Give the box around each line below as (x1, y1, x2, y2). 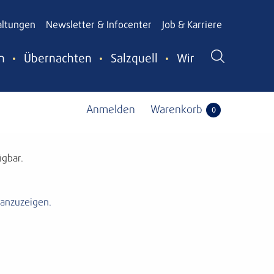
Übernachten (24, 53, 92, 65)
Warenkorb (150, 105, 202, 116)
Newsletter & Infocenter (46, 20, 152, 30)
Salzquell (111, 53, 158, 65)
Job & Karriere (162, 20, 222, 30)
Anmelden (86, 105, 135, 116)
